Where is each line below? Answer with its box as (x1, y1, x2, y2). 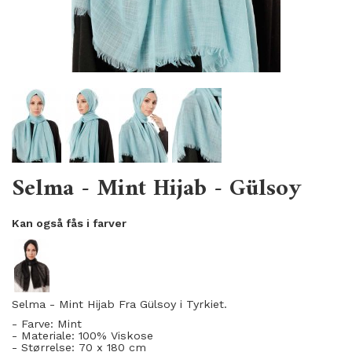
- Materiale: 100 (12, 329, 97, 343)
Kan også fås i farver (12, 217, 126, 229)
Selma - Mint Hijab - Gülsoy (12, 168, 302, 210)
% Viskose (97, 329, 153, 343)
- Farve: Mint (12, 317, 86, 331)
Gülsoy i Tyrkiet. (140, 298, 227, 311)
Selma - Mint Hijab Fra (12, 298, 140, 311)
